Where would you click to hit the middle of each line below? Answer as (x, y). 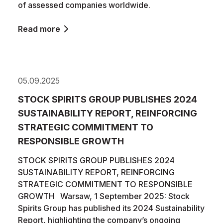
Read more (39, 29)
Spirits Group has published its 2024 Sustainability (111, 208)
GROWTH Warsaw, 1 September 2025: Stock (104, 196)
